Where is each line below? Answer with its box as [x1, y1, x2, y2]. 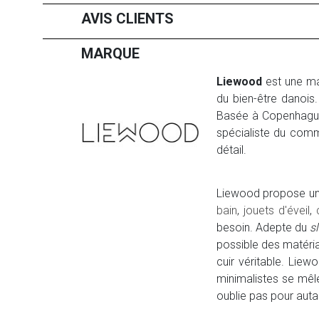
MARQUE [81, 45, 140, 63]
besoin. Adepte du [216, 221, 310, 235]
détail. [216, 143, 246, 157]
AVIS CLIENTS [81, 10, 174, 28]
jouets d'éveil [243, 204, 310, 218]
